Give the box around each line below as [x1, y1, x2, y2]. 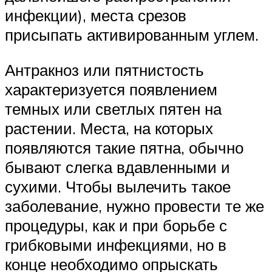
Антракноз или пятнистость [5, 59, 204, 80]
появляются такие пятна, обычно [5, 137, 243, 157]
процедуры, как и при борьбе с [5, 215, 227, 235]
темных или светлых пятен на [5, 98, 222, 118]
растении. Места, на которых [5, 118, 213, 138]
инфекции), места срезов [5, 5, 186, 25]
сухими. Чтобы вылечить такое [5, 176, 231, 196]
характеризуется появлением [5, 79, 217, 99]
